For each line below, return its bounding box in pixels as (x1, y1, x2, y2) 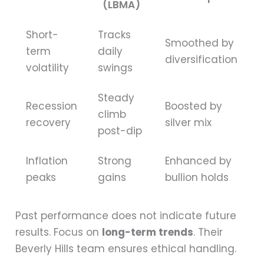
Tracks (98, 27, 131, 42)
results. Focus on (15, 225, 103, 240)
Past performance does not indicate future (15, 209, 237, 223)
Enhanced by (165, 153, 232, 168)
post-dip (98, 123, 143, 138)
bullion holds (165, 170, 229, 184)
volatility (26, 60, 70, 75)
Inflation (26, 153, 68, 168)
